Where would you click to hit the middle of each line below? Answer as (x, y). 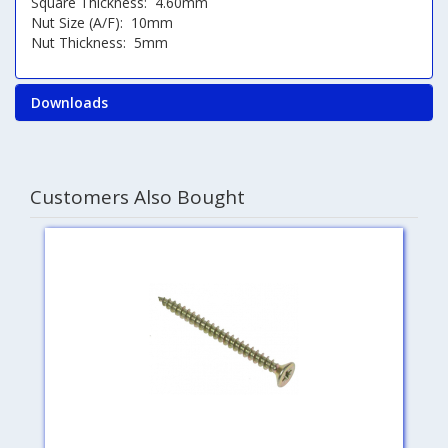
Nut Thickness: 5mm (101, 42)
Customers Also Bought (137, 196)
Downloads (69, 102)
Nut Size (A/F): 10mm (102, 22)
